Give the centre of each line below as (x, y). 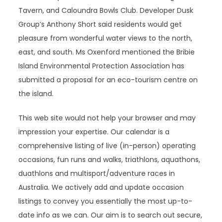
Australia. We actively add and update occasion (101, 187)
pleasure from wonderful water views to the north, (106, 38)
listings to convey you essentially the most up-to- (106, 201)
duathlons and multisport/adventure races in (97, 173)
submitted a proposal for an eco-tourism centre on (108, 80)
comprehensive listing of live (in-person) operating (107, 146)
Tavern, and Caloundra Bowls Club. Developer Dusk (106, 10)
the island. (36, 94)
